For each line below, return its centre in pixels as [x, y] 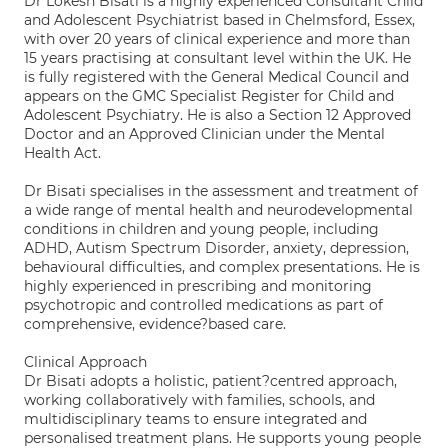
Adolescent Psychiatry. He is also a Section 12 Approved [217, 115]
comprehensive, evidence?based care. [155, 324]
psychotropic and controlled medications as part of [203, 305]
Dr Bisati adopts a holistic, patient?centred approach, [210, 381]
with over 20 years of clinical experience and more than [217, 39]
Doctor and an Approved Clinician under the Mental [204, 134]
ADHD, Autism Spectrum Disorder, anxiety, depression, [216, 248]
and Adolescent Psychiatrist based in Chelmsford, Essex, [219, 20]
